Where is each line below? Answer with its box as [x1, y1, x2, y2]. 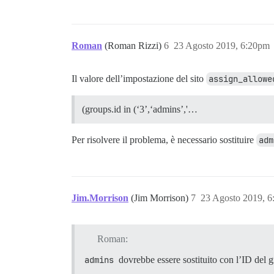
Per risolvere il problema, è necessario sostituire [72, 135, 256, 145]
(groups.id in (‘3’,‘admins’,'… [82, 104, 198, 114]
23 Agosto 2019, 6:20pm [174, 40, 270, 51]
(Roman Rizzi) [105, 40, 164, 51]
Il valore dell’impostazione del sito [72, 73, 206, 84]
